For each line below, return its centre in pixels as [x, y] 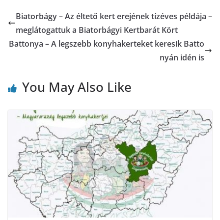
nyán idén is [182, 58]
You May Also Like [77, 87]
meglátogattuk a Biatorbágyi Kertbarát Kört [97, 30]
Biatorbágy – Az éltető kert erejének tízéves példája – [114, 16]
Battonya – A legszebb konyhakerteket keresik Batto [107, 44]
